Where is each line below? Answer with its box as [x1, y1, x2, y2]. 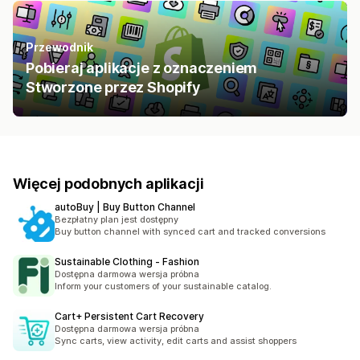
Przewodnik [26, 40, 93, 55]
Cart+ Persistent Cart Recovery [55, 310, 204, 323]
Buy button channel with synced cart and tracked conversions [55, 226, 325, 238]
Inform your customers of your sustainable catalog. [55, 280, 272, 292]
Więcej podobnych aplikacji [13, 175, 204, 193]
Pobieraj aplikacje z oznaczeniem [26, 59, 258, 77]
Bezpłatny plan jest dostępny [55, 214, 178, 226]
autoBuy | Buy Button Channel [55, 201, 195, 214]
